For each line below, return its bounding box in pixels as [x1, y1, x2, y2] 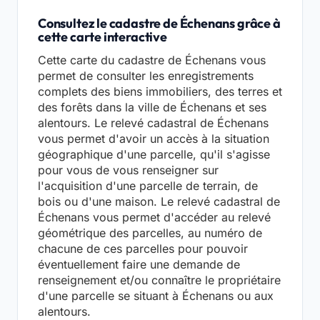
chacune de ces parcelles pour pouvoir [38, 241, 248, 256]
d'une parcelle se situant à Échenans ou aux [38, 289, 274, 304]
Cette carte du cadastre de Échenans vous [38, 53, 266, 68]
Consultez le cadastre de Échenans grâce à [38, 15, 281, 32]
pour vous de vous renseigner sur [38, 163, 219, 178]
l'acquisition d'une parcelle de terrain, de [38, 179, 258, 194]
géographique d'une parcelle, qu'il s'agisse [38, 147, 270, 162]
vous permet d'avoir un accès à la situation [38, 131, 269, 146]
